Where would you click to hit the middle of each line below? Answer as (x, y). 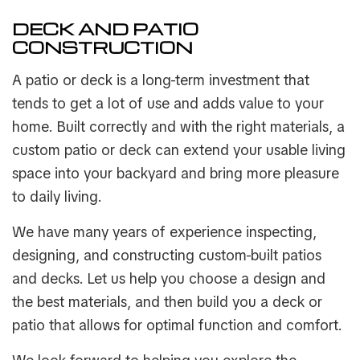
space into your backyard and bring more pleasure (176, 174)
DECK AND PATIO (105, 29)
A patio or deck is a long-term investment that (161, 80)
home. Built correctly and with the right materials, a (178, 127)
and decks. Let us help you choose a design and (169, 279)
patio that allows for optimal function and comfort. (177, 325)
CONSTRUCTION (102, 47)
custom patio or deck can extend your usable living (179, 150)
